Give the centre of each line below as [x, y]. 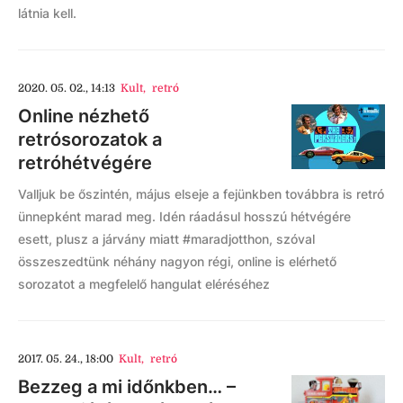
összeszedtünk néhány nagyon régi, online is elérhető [177, 261]
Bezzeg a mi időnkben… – [127, 387]
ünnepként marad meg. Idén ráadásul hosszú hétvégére [184, 216]
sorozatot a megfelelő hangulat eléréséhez [144, 284]
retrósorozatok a [90, 139]
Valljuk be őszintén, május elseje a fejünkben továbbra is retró [201, 194]
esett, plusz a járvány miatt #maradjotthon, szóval [166, 239]
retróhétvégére [85, 163]
